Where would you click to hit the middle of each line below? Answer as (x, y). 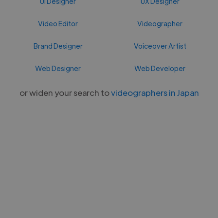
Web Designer (58, 68)
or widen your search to (65, 92)
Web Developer (160, 68)
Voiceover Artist (160, 45)
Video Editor (58, 23)
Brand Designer (58, 45)
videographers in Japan (155, 92)
